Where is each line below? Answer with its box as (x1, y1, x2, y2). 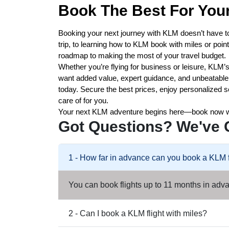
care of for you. (58, 96, 108, 105)
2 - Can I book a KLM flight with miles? (68, 209, 207, 218)
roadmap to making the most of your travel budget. (58, 51, 226, 60)
